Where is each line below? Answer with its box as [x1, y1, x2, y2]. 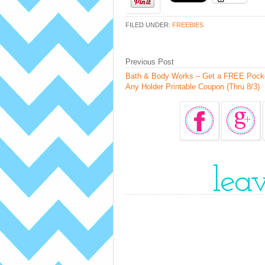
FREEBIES [172, 21, 203, 28]
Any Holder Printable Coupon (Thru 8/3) [125, 82, 260, 91]
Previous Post [125, 57, 174, 66]
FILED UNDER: [125, 21, 172, 28]
